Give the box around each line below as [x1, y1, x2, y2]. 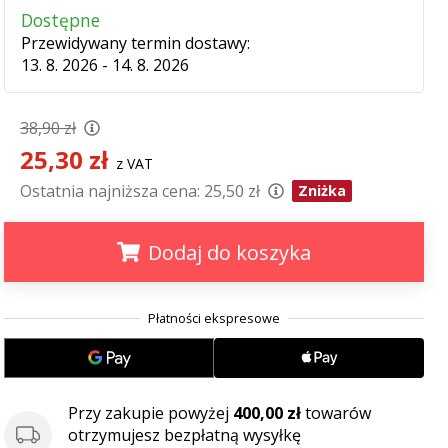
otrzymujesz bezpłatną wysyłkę [68, 424, 301, 446]
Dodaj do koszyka [147, 239, 311, 266]
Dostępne [21, 8, 100, 32]
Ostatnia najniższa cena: [20, 180, 200, 202]
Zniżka [297, 181, 346, 200]
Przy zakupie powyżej [68, 402, 233, 424]
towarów [301, 402, 371, 424]
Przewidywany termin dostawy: [21, 32, 250, 54]
